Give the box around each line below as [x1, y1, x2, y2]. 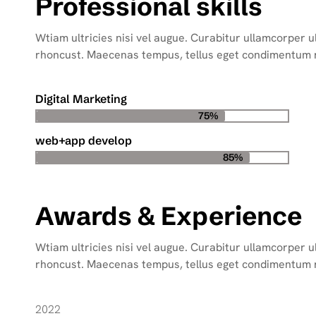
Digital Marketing [35, 92, 128, 106]
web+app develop [35, 133, 133, 147]
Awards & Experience [35, 200, 303, 231]
